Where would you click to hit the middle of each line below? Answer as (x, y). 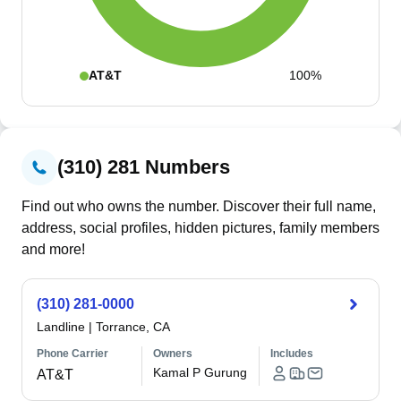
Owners (173, 354)
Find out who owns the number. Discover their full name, (199, 206)
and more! (53, 249)
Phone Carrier (73, 354)
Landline (61, 327)
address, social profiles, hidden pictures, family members (200, 228)
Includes (291, 354)
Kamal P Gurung (200, 372)
